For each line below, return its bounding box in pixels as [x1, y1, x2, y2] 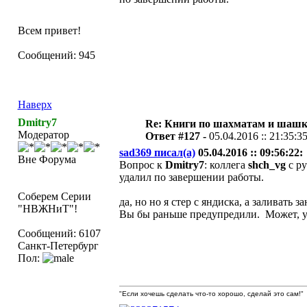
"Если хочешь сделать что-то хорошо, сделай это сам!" [119, 290, 304, 297]
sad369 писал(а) [119, 147, 195, 158]
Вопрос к [119, 159, 165, 171]
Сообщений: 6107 [17, 228, 101, 239]
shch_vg [247, 159, 286, 171]
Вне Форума [17, 153, 76, 165]
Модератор [17, 129, 69, 140]
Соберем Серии [17, 191, 91, 202]
